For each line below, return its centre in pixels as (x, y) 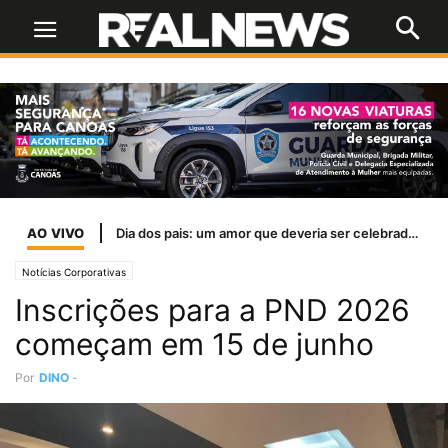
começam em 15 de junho (194, 344)
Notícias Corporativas (74, 272)
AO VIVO (56, 232)
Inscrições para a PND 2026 (212, 310)
